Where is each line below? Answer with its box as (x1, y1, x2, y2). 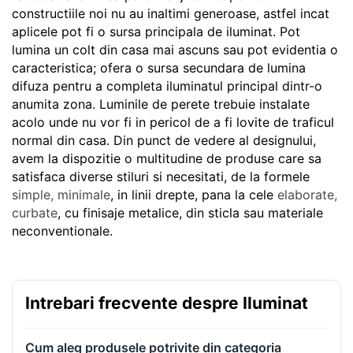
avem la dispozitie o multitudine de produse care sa (12, 150, 321, 166)
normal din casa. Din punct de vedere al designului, (12, 132, 316, 148)
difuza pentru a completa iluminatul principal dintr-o (12, 77, 322, 94)
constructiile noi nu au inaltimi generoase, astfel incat (12, 5, 329, 21)
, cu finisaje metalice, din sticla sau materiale (58, 204, 323, 221)
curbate (12, 204, 58, 221)
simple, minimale (12, 186, 110, 203)
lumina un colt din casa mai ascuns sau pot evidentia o (12, 41, 338, 58)
